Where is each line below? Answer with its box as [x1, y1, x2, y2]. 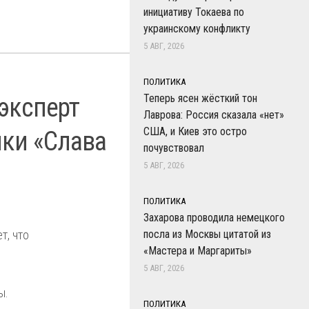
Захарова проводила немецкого [143, 211, 285, 224]
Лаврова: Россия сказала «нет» [143, 108, 284, 121]
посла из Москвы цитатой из [143, 228, 271, 241]
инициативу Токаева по [143, 6, 244, 19]
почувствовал [143, 141, 204, 154]
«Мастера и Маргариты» [143, 244, 252, 257]
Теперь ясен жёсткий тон [143, 92, 257, 105]
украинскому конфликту [143, 22, 250, 35]
